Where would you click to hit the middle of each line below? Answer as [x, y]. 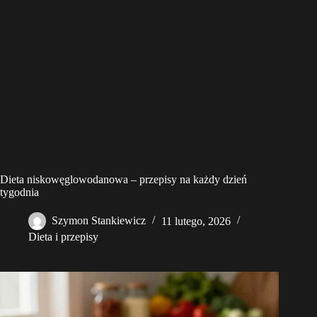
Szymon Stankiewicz [99, 221]
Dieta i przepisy [63, 237]
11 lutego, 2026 [196, 221]
